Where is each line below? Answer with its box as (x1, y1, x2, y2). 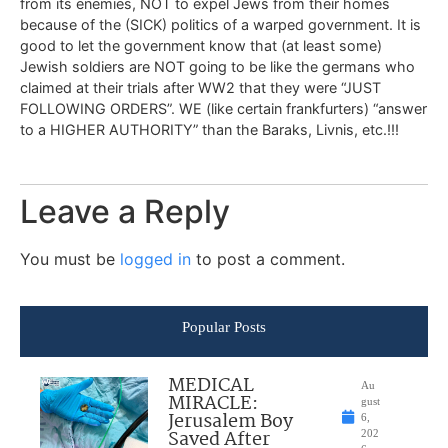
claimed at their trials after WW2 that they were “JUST (20, 78, 381, 96)
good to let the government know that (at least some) (20, 36, 382, 54)
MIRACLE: (168, 388, 259, 419)
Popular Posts (182, 318, 266, 335)
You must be (20, 249, 120, 270)
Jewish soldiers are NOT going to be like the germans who (20, 57, 415, 75)
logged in (120, 249, 191, 270)
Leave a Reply (20, 192, 230, 232)
